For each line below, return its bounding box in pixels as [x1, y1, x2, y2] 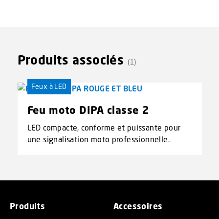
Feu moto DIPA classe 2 [27, 103, 150, 116]
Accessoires [113, 201, 163, 212]
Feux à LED [31, 82, 67, 91]
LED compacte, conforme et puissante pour [27, 122, 181, 132]
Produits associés [17, 52, 124, 67]
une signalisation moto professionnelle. [27, 134, 170, 144]
